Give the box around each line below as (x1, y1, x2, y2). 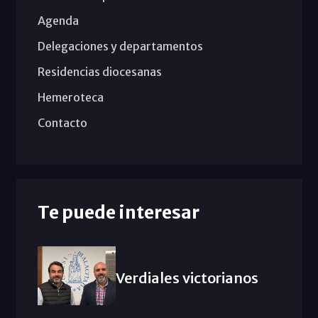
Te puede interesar (37, 201, 199, 224)
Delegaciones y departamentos (37, 39, 203, 54)
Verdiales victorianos (115, 269, 258, 287)
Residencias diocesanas (37, 65, 162, 79)
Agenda (37, 13, 79, 28)
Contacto (37, 116, 87, 131)
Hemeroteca (37, 90, 104, 105)
